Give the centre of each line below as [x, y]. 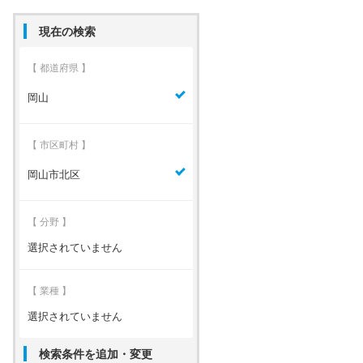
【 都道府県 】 [59, 68]
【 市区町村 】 [59, 145]
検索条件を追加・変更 [96, 354]
